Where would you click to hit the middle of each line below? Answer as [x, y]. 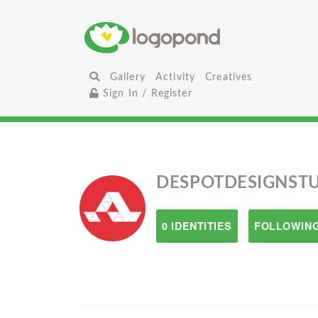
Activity [175, 77]
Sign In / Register [146, 93]
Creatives [229, 77]
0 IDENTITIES [197, 226]
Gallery [127, 77]
